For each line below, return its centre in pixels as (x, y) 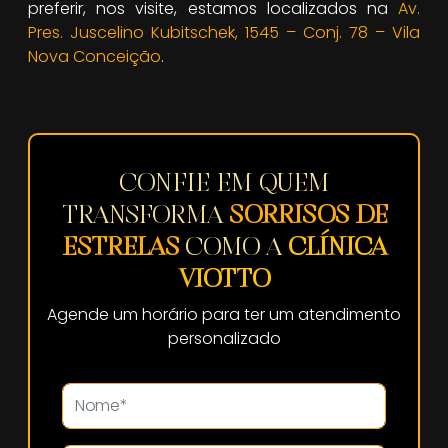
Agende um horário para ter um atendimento (224, 314)
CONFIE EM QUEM (224, 182)
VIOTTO (224, 278)
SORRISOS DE (307, 214)
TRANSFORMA (145, 214)
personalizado (224, 338)
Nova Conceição (94, 56)
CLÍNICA (337, 246)
